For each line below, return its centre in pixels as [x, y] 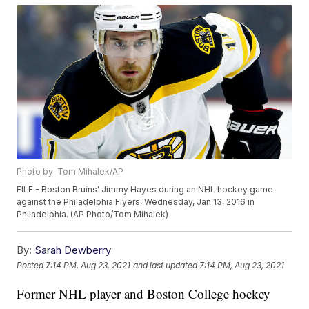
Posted [31, 265]
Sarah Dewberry [73, 250]
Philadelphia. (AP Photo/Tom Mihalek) [93, 215]
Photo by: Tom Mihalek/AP [70, 172]
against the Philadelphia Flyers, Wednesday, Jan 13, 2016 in [136, 202]
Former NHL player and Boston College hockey [144, 294]
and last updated [166, 265]
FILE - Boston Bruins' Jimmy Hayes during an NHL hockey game [145, 190]
